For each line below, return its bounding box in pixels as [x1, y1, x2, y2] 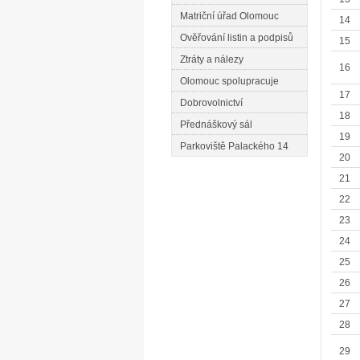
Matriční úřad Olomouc [180, 10, 279, 22]
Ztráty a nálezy [180, 54, 243, 65]
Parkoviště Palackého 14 [180, 141, 288, 152]
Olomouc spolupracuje [180, 76, 279, 87]
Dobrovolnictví [180, 97, 243, 108]
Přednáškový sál [180, 119, 252, 130]
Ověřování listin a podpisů [180, 32, 293, 43]
